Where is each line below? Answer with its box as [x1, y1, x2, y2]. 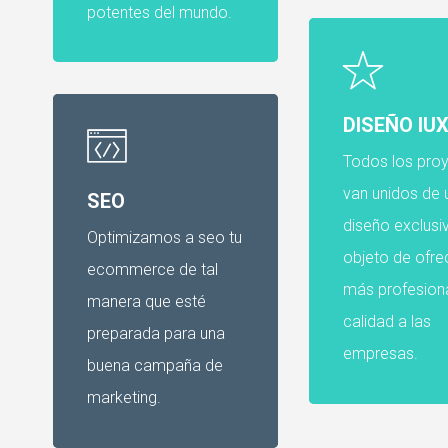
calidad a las [342, 312, 431, 332]
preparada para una [87, 324, 226, 344]
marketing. [87, 388, 162, 408]
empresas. [342, 344, 418, 364]
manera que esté [87, 292, 207, 312]
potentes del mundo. [87, 2, 233, 22]
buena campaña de [87, 356, 224, 376]
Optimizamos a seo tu [87, 228, 243, 248]
